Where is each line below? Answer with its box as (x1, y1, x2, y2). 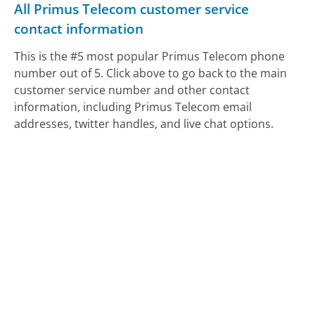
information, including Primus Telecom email (14, 99, 252, 115)
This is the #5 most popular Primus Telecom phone (14, 49, 285, 65)
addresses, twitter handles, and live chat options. (14, 116, 274, 132)
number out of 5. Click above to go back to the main (14, 65, 288, 82)
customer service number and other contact (14, 82, 250, 98)
